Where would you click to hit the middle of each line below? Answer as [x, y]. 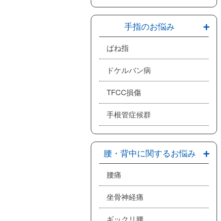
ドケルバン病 [129, 70]
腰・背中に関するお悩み [149, 153]
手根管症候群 [129, 114]
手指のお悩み [150, 26]
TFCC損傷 [124, 92]
